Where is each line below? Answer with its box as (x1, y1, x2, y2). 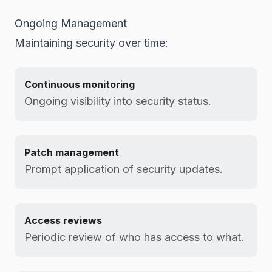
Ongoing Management (15, 17, 127, 30)
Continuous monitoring (24, 78, 135, 90)
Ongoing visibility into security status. (24, 95, 211, 107)
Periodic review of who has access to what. (24, 231, 244, 243)
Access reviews (24, 214, 102, 226)
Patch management (24, 146, 119, 158)
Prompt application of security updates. (24, 163, 223, 175)
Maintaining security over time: (15, 36, 168, 49)
